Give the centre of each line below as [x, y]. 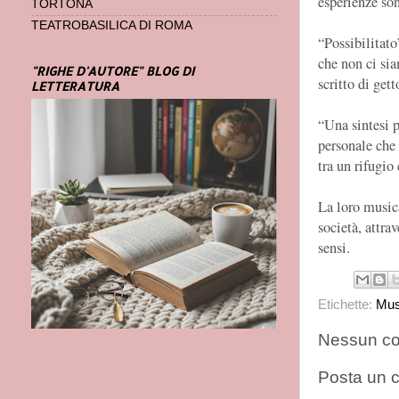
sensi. [334, 248]
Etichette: [347, 304]
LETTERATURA [75, 85]
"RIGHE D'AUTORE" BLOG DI [113, 70]
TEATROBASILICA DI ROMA [112, 26]
